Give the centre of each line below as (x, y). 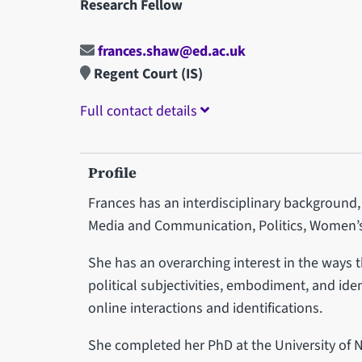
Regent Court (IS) (147, 74)
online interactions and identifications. (205, 308)
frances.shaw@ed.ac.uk (170, 51)
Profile (112, 172)
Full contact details (140, 111)
